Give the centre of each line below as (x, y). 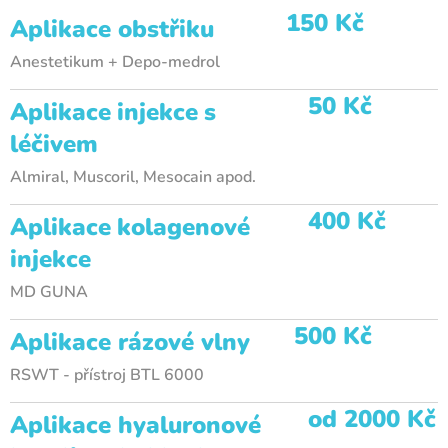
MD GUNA (49, 292)
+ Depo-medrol (162, 62)
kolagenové (183, 227)
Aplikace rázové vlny (130, 342)
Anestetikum (57, 62)
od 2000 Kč (372, 419)
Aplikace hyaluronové (135, 425)
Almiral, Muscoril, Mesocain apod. (133, 177)
